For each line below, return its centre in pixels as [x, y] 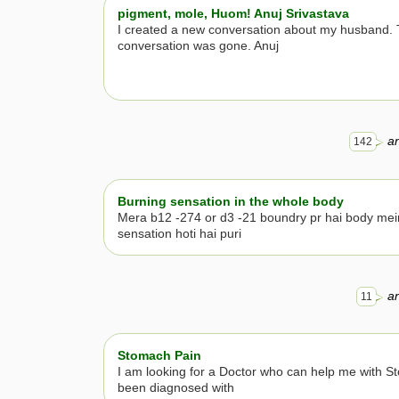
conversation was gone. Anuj [198, 46]
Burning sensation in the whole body [231, 201]
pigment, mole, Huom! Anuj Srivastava [233, 14]
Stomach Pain [159, 356]
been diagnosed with [176, 388]
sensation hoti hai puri [179, 233]
